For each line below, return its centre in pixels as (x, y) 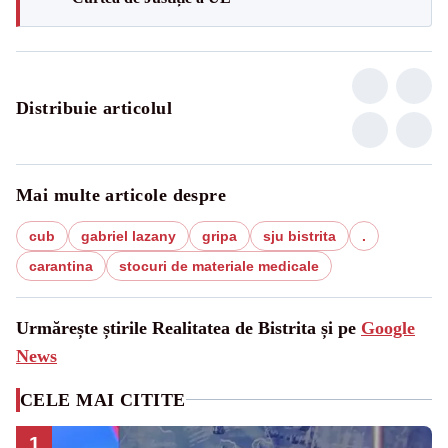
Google (388, 327)
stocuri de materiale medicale (219, 265)
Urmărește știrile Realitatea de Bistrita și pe (188, 327)
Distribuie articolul (94, 107)
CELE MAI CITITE (103, 399)
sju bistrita (299, 235)
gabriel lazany (128, 235)
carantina (61, 265)
